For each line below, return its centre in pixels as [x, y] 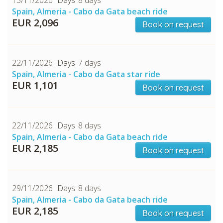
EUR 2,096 [35, 22]
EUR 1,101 [35, 85]
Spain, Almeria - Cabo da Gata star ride [86, 74]
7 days [90, 62]
